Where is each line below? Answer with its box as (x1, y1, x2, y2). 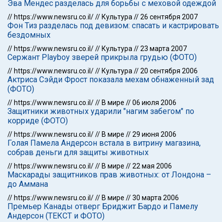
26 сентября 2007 (140, 13, 198, 21)
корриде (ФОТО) (7, 116, 68, 125)
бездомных (7, 30, 51, 40)
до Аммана (7, 179, 48, 189)
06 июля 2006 (132, 99, 176, 107)
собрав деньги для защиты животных (7, 148, 149, 157)
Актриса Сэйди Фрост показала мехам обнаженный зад (7, 75, 214, 84)
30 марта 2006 (132, 194, 179, 202)
